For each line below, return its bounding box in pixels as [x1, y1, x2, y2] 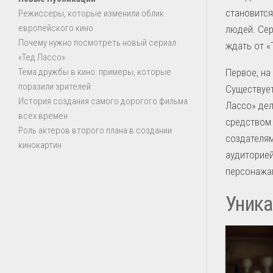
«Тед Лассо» [18, 52, 65, 63]
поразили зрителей [18, 81, 91, 92]
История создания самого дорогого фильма [18, 96, 188, 107]
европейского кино [18, 23, 93, 34]
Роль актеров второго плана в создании [18, 125, 172, 136]
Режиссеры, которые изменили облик [18, 8, 164, 19]
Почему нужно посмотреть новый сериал [18, 37, 176, 48]
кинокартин [18, 140, 62, 151]
